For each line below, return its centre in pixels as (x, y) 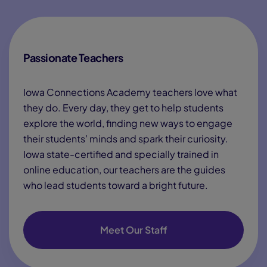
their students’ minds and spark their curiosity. (126, 139)
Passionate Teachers (73, 58)
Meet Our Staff (133, 230)
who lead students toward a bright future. (116, 185)
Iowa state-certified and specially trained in (121, 154)
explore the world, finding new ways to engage (128, 123)
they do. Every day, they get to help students (123, 108)
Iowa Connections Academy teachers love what (130, 92)
